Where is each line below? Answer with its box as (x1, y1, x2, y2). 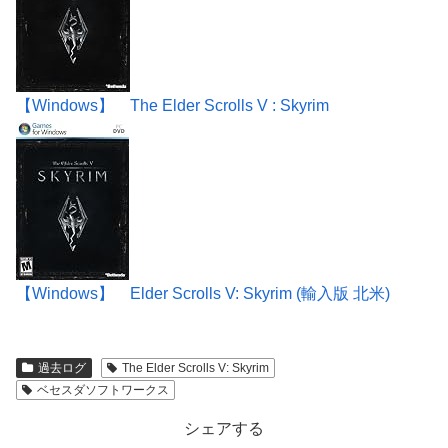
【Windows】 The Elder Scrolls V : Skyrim (16, 96, 329, 114)
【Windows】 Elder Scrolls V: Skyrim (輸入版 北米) (16, 284, 390, 302)
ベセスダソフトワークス (36, 382, 169, 397)
